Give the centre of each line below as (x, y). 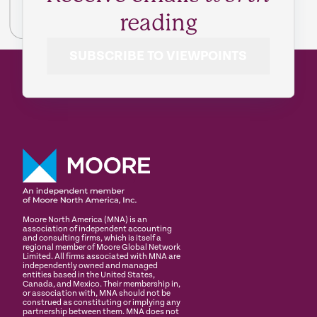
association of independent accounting (97, 229)
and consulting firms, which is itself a (92, 238)
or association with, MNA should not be (97, 294)
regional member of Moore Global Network (102, 248)
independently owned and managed (90, 266)
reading (158, 23)
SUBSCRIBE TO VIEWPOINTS (158, 57)
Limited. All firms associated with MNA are (102, 257)
